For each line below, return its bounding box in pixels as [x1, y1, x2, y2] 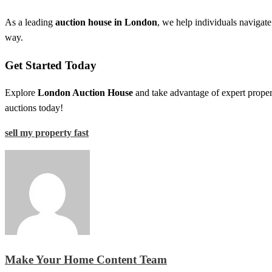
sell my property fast [5, 127, 89, 138]
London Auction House [38, 87, 133, 98]
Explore [5, 87, 38, 98]
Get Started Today [5, 58, 97, 72]
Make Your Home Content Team [5, 253, 167, 266]
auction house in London [55, 16, 157, 27]
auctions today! [5, 103, 63, 114]
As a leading [5, 16, 55, 27]
